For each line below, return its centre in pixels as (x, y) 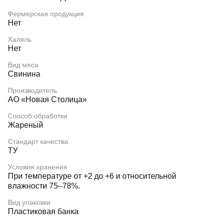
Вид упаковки (29, 202)
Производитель (32, 90)
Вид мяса (23, 65)
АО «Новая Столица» (47, 99)
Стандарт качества (38, 141)
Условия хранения (38, 167)
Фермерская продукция (46, 14)
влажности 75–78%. (44, 186)
